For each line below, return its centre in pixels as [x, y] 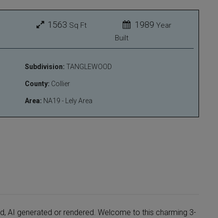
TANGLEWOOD [88, 66]
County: [37, 83]
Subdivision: [45, 66]
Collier [60, 83]
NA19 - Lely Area [67, 100]
